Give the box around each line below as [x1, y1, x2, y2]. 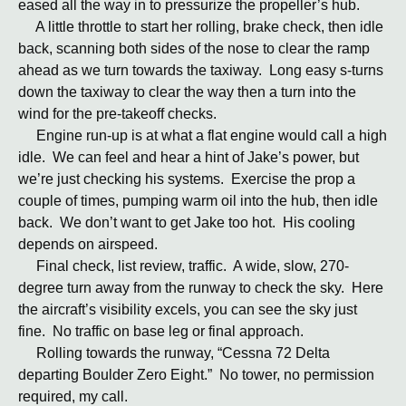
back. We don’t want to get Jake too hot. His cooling [18, 215, 355, 230]
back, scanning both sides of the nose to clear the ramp [18, 41, 370, 56]
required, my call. [18, 389, 128, 404]
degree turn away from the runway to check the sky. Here [18, 280, 383, 295]
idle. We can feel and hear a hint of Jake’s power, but [18, 150, 359, 165]
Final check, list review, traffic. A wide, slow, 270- [18, 258, 349, 274]
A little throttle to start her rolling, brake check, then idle [18, 19, 383, 34]
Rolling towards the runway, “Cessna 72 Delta [18, 345, 330, 361]
